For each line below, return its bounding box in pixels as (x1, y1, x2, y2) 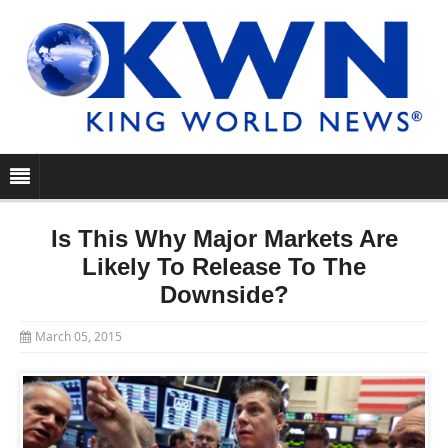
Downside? (159, 281, 289, 309)
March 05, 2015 (35, 328, 122, 346)
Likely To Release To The (82, 253, 366, 281)
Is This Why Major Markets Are (50, 225, 398, 253)
